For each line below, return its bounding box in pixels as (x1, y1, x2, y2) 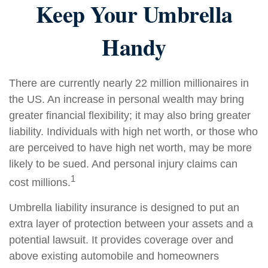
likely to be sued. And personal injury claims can (9, 158, 237, 170)
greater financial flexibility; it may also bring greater (9, 109, 251, 121)
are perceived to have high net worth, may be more (9, 142, 252, 154)
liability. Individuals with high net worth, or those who (9, 126, 258, 138)
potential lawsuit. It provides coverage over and (9, 234, 233, 246)
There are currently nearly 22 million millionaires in (9, 77, 249, 89)
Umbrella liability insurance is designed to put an (9, 202, 239, 214)
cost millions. (9, 176, 71, 188)
